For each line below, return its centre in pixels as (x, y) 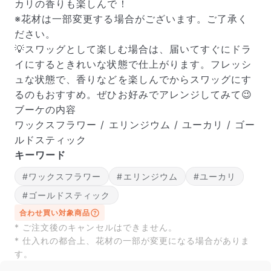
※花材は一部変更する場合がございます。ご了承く (132, 19)
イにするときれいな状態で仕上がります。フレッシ (133, 64)
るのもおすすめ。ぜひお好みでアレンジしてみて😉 (134, 94)
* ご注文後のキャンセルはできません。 (96, 227)
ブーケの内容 (46, 109)
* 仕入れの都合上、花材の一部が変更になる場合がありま (132, 240)
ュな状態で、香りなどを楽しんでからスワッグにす (133, 79)
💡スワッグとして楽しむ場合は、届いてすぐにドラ (133, 49)
